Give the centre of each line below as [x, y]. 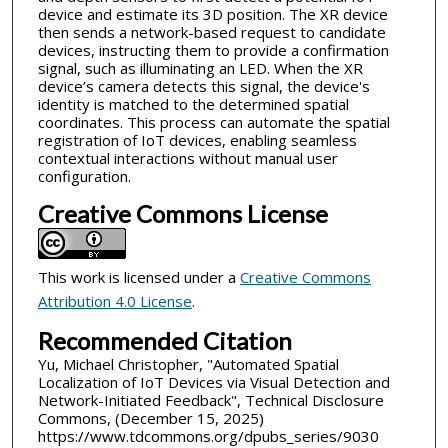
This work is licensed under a [138, 276]
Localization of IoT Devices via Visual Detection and [213, 381]
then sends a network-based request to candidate [211, 32]
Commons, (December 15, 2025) [150, 417]
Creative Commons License [182, 213]
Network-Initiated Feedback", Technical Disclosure [210, 399]
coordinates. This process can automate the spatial [213, 122]
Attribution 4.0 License [114, 300]
